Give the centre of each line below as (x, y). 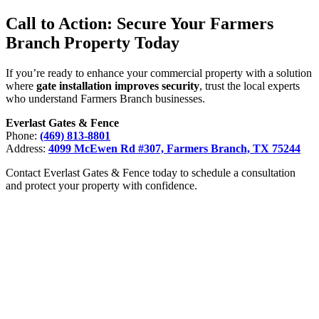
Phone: (23, 136)
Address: (27, 149)
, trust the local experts (250, 86)
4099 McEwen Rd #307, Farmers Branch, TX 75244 (174, 149)
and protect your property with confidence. (101, 186)
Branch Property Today (93, 43)
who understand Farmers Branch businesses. (105, 99)
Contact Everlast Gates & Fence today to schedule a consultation (151, 173)
